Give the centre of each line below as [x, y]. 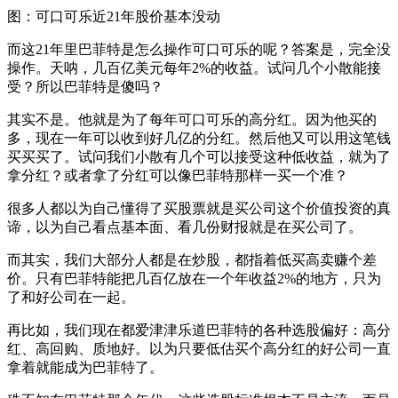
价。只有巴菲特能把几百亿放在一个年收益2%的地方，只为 [194, 278]
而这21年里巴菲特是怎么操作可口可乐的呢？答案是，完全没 [199, 49]
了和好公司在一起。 [71, 297]
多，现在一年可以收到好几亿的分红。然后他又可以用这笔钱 [199, 138]
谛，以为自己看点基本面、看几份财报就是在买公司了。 [185, 227]
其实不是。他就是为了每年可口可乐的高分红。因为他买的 [192, 119]
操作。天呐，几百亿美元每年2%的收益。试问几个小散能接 [194, 68]
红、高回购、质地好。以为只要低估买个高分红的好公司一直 [199, 348]
